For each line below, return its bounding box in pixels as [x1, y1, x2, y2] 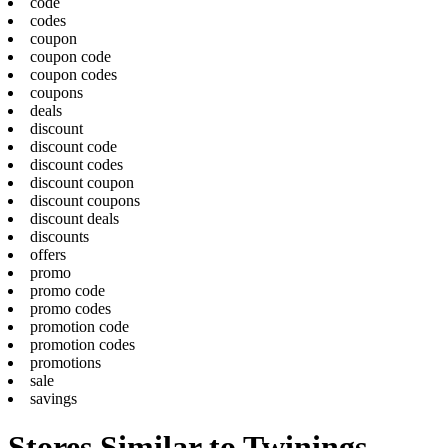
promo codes [30, 299, 111, 317]
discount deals [30, 209, 119, 227]
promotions [30, 353, 101, 371]
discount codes [30, 155, 123, 173]
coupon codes [30, 65, 117, 83]
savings [30, 389, 77, 407]
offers [30, 245, 66, 263]
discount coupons [30, 191, 140, 209]
